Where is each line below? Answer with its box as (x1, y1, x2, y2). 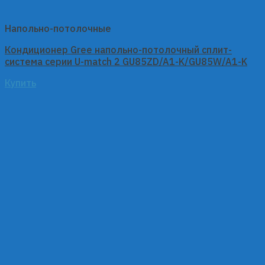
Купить (5, 77, 36, 89)
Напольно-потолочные (5, 22, 111, 35)
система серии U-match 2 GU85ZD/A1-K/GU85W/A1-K (5, 56, 247, 68)
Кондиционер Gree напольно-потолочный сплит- (5, 44, 232, 56)
